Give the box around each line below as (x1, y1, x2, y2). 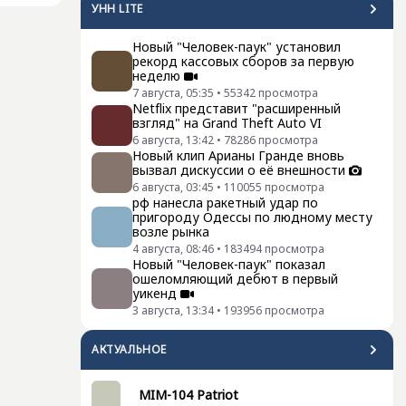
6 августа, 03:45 (132, 179, 214, 195)
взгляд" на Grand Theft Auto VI (132, 114, 322, 131)
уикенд (132, 285, 177, 302)
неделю (132, 67, 180, 84)
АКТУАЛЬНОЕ (92, 342, 167, 357)
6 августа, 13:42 (132, 132, 214, 148)
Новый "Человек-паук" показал (132, 256, 325, 273)
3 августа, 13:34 (132, 303, 214, 318)
